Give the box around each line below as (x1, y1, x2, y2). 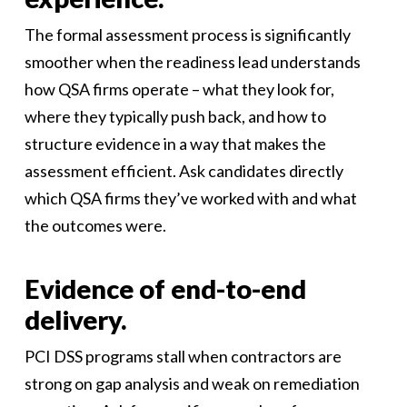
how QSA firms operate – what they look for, (24, 79, 334, 99)
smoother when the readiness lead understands (24, 52, 361, 72)
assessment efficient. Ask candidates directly (24, 161, 343, 181)
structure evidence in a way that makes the (24, 134, 326, 154)
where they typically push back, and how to (24, 106, 326, 126)
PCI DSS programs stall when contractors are (24, 346, 342, 366)
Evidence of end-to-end (24, 273, 306, 304)
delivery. (24, 303, 127, 335)
